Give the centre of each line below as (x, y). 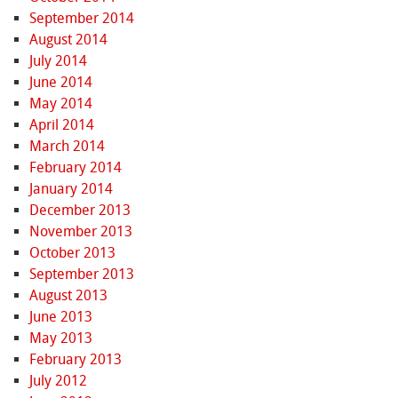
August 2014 (68, 40)
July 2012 (58, 381)
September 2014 (81, 19)
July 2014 (58, 61)
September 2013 (81, 275)
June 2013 (60, 317)
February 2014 (75, 168)
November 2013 (80, 232)
